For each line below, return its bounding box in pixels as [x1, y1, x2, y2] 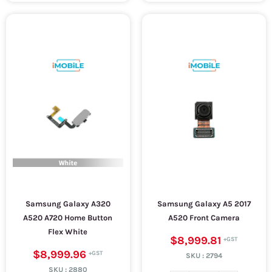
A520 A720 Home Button [23, 213, 113, 222]
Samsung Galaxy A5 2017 [157, 199, 251, 208]
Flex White [48, 227, 88, 236]
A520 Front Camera [168, 213, 240, 222]
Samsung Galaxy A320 [25, 199, 110, 208]
